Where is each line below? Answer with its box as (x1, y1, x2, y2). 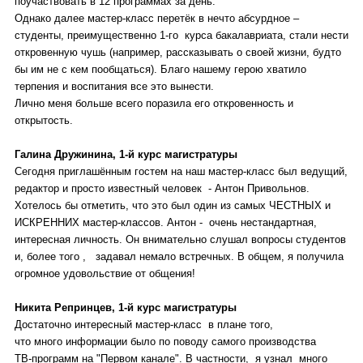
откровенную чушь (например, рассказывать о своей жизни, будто (15, 46, 341, 58)
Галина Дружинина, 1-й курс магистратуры (15, 148, 237, 160)
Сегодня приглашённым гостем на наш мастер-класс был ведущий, (15, 165, 348, 177)
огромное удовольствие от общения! (15, 267, 195, 280)
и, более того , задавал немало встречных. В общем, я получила (15, 250, 344, 263)
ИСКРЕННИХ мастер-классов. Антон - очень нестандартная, (15, 216, 317, 228)
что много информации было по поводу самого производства (15, 335, 316, 348)
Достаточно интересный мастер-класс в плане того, (15, 318, 273, 331)
